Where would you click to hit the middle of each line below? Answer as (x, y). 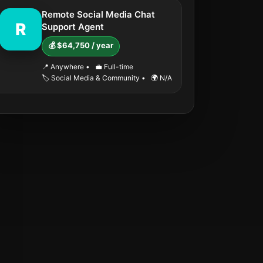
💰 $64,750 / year (81, 45)
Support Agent (73, 27)
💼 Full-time (113, 67)
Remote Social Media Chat (98, 14)
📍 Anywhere (64, 67)
